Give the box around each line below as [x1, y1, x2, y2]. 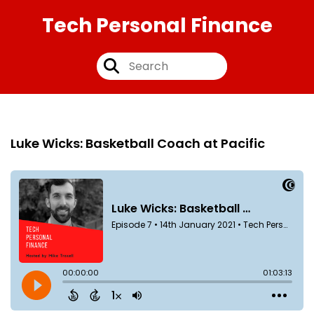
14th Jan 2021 [219, 100, 303, 117]
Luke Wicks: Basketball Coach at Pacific [11, 135, 265, 152]
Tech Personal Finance [41, 12, 273, 39]
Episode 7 [11, 100, 71, 116]
